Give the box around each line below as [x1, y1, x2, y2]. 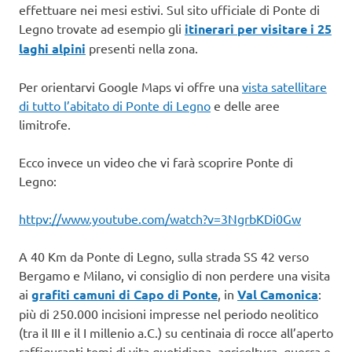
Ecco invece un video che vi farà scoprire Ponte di [19, 154, 293, 170]
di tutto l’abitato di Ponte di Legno [19, 97, 211, 114]
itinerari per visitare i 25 [185, 20, 332, 38]
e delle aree [211, 97, 280, 114]
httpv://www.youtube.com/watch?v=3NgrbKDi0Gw [19, 211, 301, 227]
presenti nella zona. [86, 40, 198, 57]
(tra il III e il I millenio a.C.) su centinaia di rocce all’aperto [19, 324, 333, 341]
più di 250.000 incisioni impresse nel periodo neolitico [19, 306, 318, 322]
